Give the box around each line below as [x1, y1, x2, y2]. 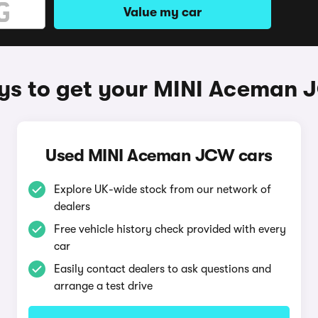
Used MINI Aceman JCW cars [45, 146, 273, 165]
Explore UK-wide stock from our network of [53, 183, 271, 196]
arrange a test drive [53, 280, 153, 292]
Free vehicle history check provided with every [53, 223, 286, 236]
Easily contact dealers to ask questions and [53, 263, 271, 275]
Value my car [124, 5, 202, 19]
